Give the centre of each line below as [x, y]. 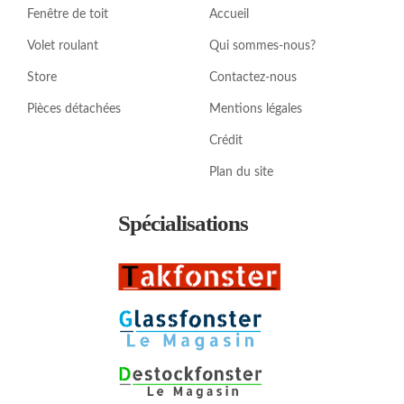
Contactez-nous [252, 77]
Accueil [229, 14]
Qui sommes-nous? [262, 46]
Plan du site [241, 172]
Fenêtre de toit [67, 14]
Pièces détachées [73, 109]
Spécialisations [183, 223]
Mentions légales [255, 109]
